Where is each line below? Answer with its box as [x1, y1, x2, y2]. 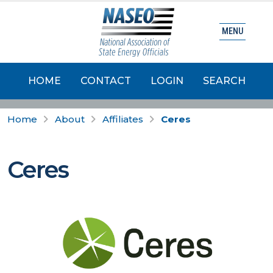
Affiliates [102, 113, 143, 125]
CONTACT [80, 75, 131, 87]
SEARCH [202, 75, 246, 87]
